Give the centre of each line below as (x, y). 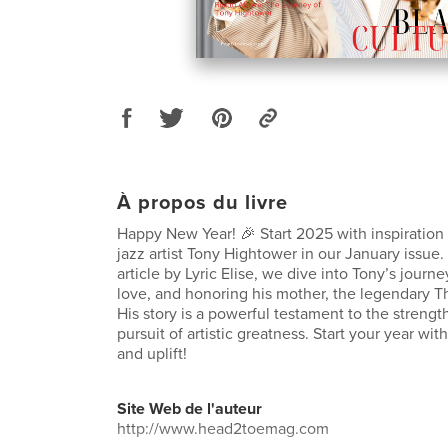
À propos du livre (202, 202)
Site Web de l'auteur (189, 408)
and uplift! (152, 353)
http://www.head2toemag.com (223, 428)
